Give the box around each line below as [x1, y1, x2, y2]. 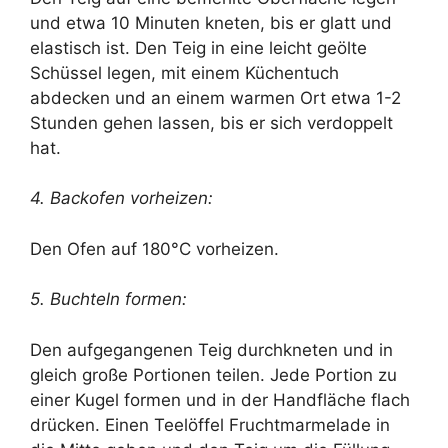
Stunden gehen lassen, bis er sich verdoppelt [30, 112, 393, 133]
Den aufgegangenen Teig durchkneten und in [30, 339, 393, 360]
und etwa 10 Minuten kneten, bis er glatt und [30, 12, 392, 33]
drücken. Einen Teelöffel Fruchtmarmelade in [30, 414, 390, 435]
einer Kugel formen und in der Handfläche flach [30, 389, 410, 410]
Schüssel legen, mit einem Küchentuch [30, 62, 339, 83]
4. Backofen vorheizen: [30, 188, 213, 209]
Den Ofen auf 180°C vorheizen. [30, 238, 279, 259]
